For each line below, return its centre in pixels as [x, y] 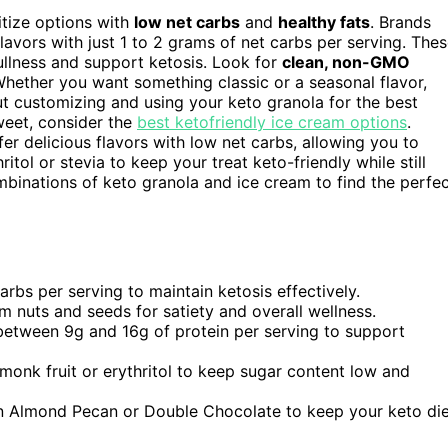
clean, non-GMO [346, 62]
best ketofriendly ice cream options [272, 122]
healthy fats [324, 22]
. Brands [400, 22]
